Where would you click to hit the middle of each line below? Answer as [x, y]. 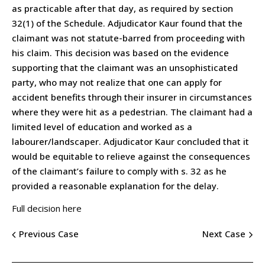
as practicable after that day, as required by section [122, 8]
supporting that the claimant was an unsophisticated [125, 67]
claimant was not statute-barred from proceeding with [128, 38]
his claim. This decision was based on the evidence [120, 52]
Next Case [224, 234]
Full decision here [47, 208]
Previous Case [49, 234]
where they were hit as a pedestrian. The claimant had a [132, 112]
